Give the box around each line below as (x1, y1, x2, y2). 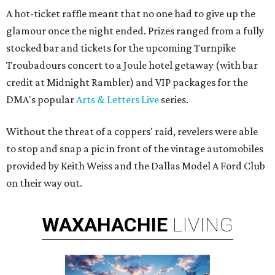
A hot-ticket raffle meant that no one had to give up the (6, 7, 255, 20)
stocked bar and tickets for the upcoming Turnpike (6, 42, 236, 55)
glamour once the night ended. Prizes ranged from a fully (6, 25, 264, 37)
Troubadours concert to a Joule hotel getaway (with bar (6, 59, 258, 72)
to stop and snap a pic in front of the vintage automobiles (6, 142, 263, 155)
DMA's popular (6, 93, 76, 106)
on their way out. (6, 177, 82, 190)
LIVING (172, 213, 233, 237)
